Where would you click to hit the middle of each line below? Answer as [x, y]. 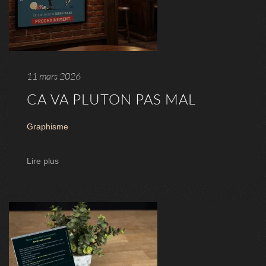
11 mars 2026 [54, 76]
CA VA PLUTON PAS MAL [111, 99]
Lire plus [43, 161]
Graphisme [47, 126]
